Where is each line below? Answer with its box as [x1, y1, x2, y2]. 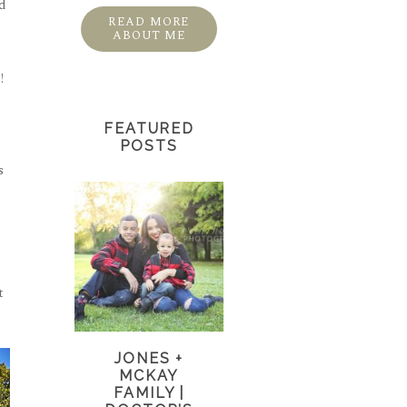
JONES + [114, 350, 184, 368]
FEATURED [103, 120, 195, 138]
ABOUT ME [113, 26, 186, 45]
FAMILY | [113, 384, 185, 402]
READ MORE [108, 13, 190, 32]
